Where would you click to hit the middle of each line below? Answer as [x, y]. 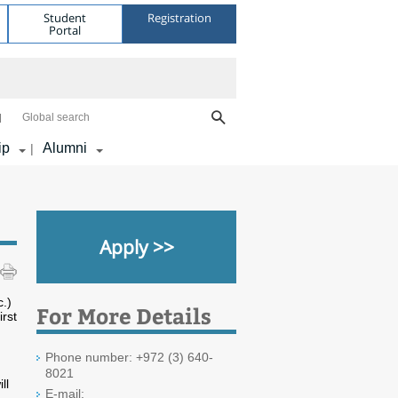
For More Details [124, 315]
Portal [65, 30]
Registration [179, 17]
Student [65, 17]
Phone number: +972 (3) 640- [129, 357]
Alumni [65, 148]
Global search [56, 117]
